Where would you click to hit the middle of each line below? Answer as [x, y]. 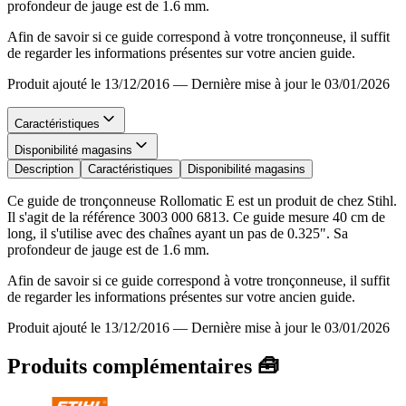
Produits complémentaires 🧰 [143, 366]
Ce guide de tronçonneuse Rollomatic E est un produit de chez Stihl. [202, 200]
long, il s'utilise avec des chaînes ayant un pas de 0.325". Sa [178, 233]
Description [44, 169]
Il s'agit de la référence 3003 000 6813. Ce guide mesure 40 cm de [196, 217]
